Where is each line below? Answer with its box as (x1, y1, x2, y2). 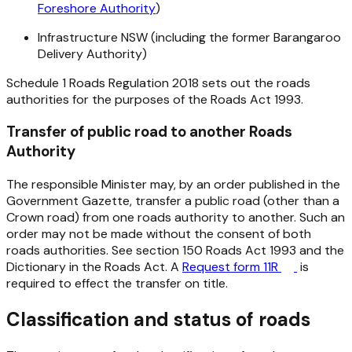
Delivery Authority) (38, 45, 147, 62)
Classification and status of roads (6, 306, 310, 332)
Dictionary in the (6, 258, 104, 275)
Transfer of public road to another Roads (6, 122, 292, 142)
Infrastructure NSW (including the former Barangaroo (38, 28, 341, 46)
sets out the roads (199, 74, 310, 91)
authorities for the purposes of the (6, 90, 211, 108)
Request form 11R (182, 258, 281, 275)
